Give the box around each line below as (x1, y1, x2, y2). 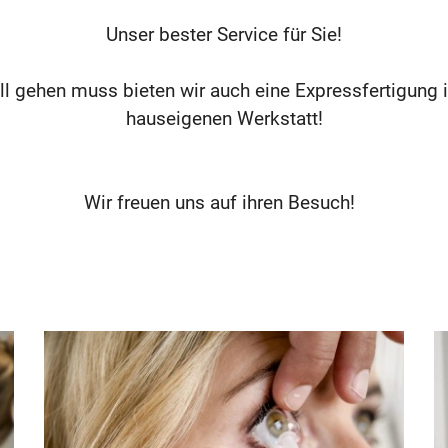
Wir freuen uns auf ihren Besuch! (83, 191, 365, 215)
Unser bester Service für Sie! (106, 23, 342, 47)
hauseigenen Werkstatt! (125, 107, 323, 131)
